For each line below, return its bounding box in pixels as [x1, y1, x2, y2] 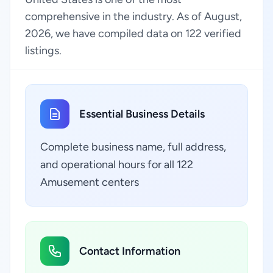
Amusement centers [40, 175, 139, 189]
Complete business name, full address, [40, 140, 226, 154]
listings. [25, 44, 62, 57]
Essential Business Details [79, 107, 205, 121]
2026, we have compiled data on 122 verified [25, 27, 241, 40]
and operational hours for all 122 [40, 158, 193, 171]
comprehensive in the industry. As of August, [25, 10, 242, 23]
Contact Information [79, 244, 180, 258]
